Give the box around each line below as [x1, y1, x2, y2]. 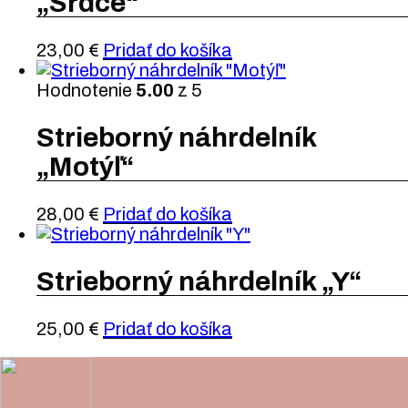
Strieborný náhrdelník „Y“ [36, 266, 362, 296]
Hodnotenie [36, 80, 136, 101]
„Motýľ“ [36, 152, 134, 182]
